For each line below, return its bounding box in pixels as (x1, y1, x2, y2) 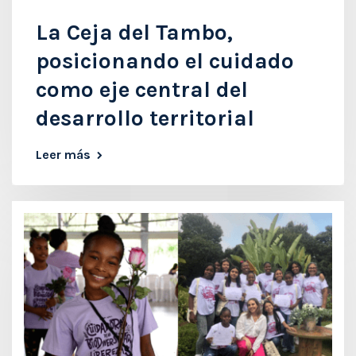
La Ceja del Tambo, (36, 19, 233, 46)
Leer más (36, 147, 91, 163)
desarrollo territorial (36, 105, 254, 132)
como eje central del (36, 76, 248, 103)
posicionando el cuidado (36, 48, 294, 75)
